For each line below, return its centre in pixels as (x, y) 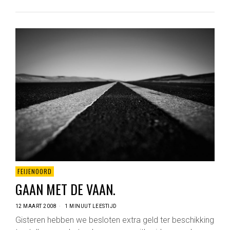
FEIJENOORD (34, 171)
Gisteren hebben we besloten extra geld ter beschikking (114, 220)
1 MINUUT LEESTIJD (90, 206)
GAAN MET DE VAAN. (65, 189)
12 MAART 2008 (36, 206)
